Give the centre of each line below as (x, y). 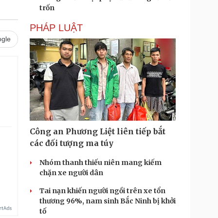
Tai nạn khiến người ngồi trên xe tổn (102, 191)
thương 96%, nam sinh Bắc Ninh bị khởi (108, 201)
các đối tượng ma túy (72, 143)
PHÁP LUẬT (56, 28)
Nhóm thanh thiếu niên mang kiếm (100, 163)
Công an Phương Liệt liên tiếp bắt (98, 131)
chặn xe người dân (71, 173)
